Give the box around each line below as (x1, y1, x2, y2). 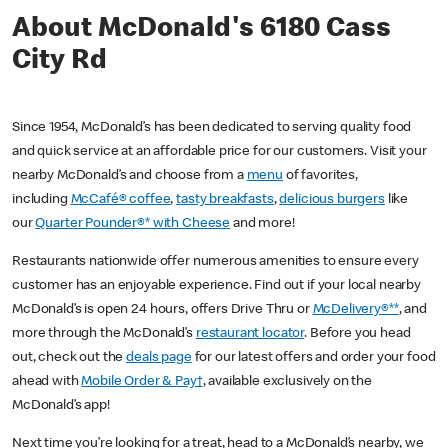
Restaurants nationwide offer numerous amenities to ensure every (12, 255, 419, 270)
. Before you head (304, 327, 411, 342)
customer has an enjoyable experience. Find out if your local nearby (12, 279, 421, 294)
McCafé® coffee (70, 193, 171, 208)
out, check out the (12, 351, 127, 366)
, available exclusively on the (202, 375, 373, 390)
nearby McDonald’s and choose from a (12, 169, 247, 184)
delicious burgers (279, 193, 385, 208)
